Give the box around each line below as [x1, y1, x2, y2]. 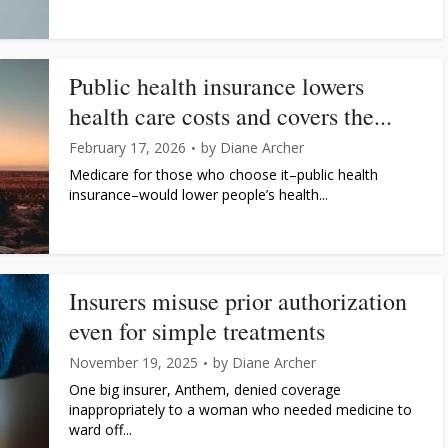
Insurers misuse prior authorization [69, 285, 407, 317]
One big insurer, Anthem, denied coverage [69, 380, 341, 399]
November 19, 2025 [69, 353, 198, 372]
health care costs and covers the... [69, 100, 392, 132]
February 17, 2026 [69, 138, 186, 157]
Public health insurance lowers [69, 70, 364, 102]
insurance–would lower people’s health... [69, 185, 328, 204]
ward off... [69, 420, 132, 439]
